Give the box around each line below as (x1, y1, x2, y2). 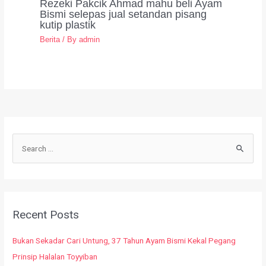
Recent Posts (12, 208, 80, 221)
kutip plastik (40, 18, 96, 31)
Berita (40, 34, 61, 44)
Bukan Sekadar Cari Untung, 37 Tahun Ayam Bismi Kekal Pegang (12, 236, 236, 246)
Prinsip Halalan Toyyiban (12, 252, 98, 262)
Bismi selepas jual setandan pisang (40, 8, 207, 21)
